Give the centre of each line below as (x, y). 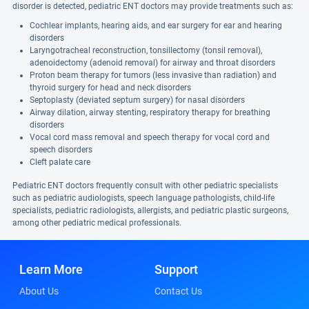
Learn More (51, 269)
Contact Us (178, 291)
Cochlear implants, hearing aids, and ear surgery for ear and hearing (156, 26)
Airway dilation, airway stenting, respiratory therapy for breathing (150, 112)
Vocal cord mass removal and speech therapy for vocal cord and (150, 137)
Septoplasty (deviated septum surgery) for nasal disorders (137, 100)
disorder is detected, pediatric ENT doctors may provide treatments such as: (153, 6)
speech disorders (61, 150)
